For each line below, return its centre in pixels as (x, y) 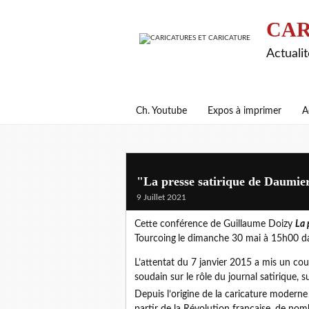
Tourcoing (155, 239)
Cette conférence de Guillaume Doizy (215, 224)
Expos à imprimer (245, 111)
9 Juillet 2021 (161, 197)
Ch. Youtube (161, 111)
